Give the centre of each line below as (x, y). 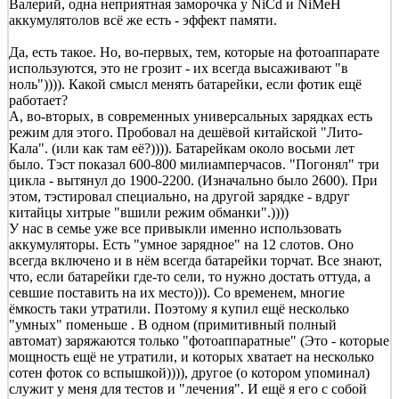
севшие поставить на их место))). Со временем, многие (177, 292)
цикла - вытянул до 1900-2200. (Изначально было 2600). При (193, 180)
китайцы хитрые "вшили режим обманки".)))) (149, 212)
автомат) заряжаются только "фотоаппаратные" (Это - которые (199, 340)
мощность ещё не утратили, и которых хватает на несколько (191, 356)
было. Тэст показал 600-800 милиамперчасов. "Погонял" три (194, 164)
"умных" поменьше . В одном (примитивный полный (173, 324)
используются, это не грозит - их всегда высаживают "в (179, 68)
